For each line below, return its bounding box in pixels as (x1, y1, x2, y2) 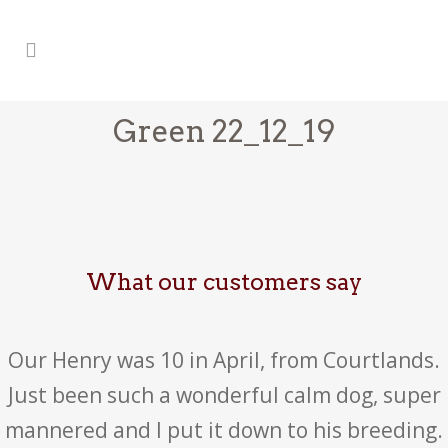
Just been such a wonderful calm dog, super (7, 381, 441, 409)
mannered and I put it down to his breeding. (5, 416, 443, 444)
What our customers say (86, 268, 362, 296)
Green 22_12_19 (113, 113, 335, 149)
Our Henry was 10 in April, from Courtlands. (8, 346, 440, 374)
